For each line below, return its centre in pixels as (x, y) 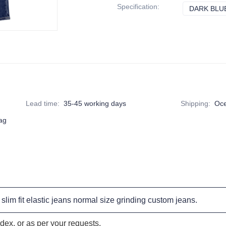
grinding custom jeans (156, 200)
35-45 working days (95, 103)
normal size (95, 200)
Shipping (195, 103)
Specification (137, 7)
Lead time (42, 103)
